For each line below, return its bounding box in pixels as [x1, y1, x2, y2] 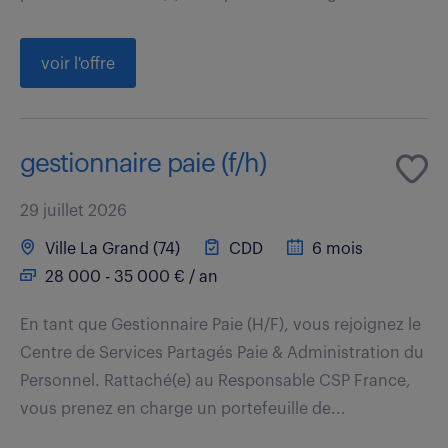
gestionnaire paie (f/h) [20, 150, 266, 177]
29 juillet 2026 [20, 202, 127, 219]
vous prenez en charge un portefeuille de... [20, 400, 346, 417]
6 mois [308, 240, 363, 257]
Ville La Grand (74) [41, 240, 180, 257]
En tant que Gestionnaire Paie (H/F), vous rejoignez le [20, 316, 421, 333]
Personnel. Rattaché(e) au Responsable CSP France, [20, 372, 411, 389]
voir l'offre [41, 55, 115, 72]
